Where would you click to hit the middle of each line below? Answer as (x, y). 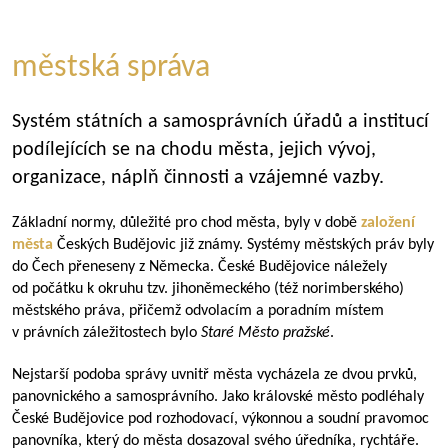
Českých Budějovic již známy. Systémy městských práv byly (243, 245)
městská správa (111, 68)
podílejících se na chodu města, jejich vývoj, (194, 150)
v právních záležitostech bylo (106, 333)
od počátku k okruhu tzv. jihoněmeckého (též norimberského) (208, 289)
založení (388, 223)
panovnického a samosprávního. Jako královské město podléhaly (218, 397)
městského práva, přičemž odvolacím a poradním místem (198, 311)
